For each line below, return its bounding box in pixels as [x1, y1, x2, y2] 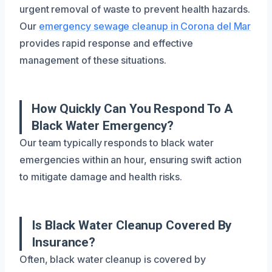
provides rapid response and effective [19, 36, 194, 49]
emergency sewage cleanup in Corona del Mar [38, 19, 251, 32]
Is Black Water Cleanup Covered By [32, 217, 232, 233]
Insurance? [32, 234, 96, 250]
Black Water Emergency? [32, 118, 174, 133]
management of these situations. [19, 53, 166, 66]
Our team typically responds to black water [19, 136, 214, 149]
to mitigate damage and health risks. [19, 170, 183, 183]
